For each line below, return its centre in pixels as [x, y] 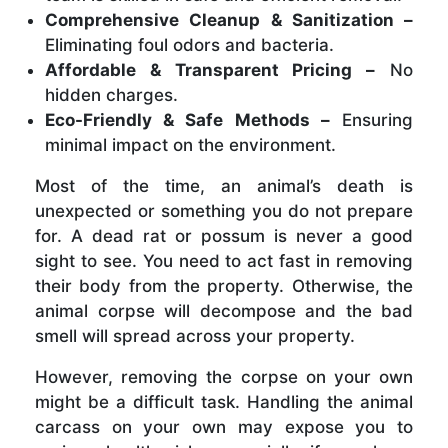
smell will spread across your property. [195, 335]
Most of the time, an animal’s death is [224, 185]
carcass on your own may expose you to [224, 426]
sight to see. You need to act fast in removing [224, 260]
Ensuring [371, 119]
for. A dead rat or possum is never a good [224, 235]
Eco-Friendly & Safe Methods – [187, 119]
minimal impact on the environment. [190, 144]
